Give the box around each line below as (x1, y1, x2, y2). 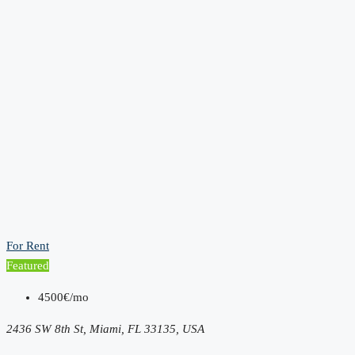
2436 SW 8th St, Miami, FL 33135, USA (6, 322, 204, 335)
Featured (6, 258, 49, 272)
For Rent (6, 239, 49, 252)
